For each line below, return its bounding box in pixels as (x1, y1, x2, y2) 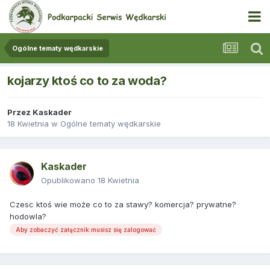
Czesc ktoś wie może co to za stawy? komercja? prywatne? (10, 199, 236, 210)
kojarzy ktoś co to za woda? (7, 74, 167, 89)
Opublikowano (41, 175, 98, 186)
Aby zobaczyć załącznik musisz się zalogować (16, 225, 156, 233)
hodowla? (10, 212, 46, 222)
